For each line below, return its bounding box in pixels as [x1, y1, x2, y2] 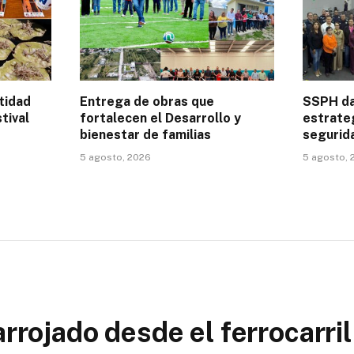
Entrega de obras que [80, 93, 214, 109]
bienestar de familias [80, 126, 211, 142]
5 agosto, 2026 [80, 151, 151, 163]
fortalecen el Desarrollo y [80, 110, 241, 126]
